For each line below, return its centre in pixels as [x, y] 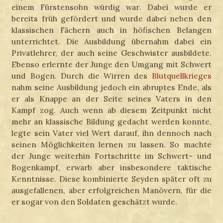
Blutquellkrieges [181, 75]
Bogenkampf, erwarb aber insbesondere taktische [111, 167]
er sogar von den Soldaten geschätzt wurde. [95, 201]
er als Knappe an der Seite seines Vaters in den [111, 98]
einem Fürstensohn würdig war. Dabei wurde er [111, 7]
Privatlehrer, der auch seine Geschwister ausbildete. [111, 53]
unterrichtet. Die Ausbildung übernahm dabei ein [111, 41]
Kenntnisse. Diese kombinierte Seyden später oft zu [111, 178]
